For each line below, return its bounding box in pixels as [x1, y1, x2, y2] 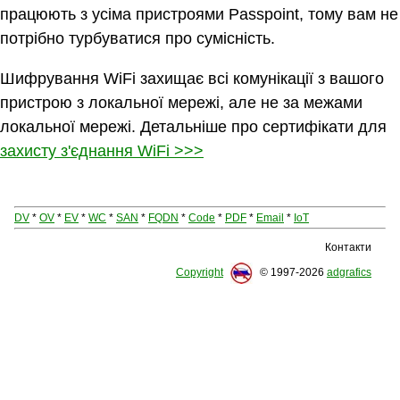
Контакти [325, 240, 371, 254]
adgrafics [327, 265, 371, 279]
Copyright [176, 265, 223, 279]
